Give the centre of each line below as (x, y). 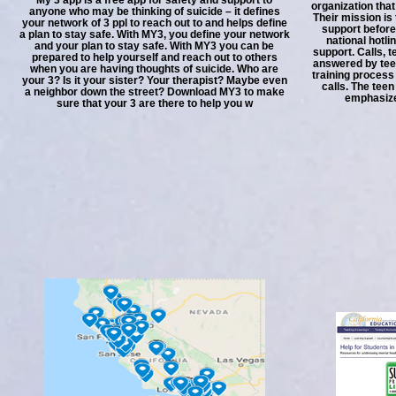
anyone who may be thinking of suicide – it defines (154, 11)
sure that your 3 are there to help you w (154, 103)
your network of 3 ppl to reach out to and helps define (154, 23)
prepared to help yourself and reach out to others (154, 57)
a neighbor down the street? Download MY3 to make (154, 91)
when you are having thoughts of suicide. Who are (154, 69)
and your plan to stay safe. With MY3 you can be (154, 46)
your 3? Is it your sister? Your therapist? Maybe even (154, 80)
